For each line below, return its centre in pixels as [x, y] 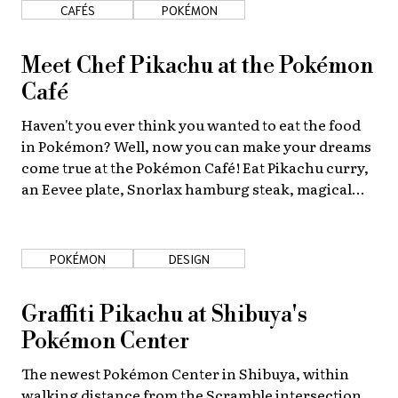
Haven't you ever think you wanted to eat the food [191, 124]
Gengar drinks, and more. [111, 209]
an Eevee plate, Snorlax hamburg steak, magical [187, 188]
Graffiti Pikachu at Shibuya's [164, 314]
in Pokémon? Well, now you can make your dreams [196, 145]
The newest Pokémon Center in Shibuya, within [185, 373]
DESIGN [189, 258]
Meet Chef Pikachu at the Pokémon [197, 66]
